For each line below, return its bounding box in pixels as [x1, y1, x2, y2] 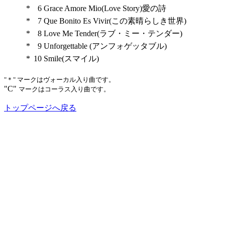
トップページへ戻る [4, 103, 76, 112]
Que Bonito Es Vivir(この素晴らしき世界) [43, 17, 186, 25]
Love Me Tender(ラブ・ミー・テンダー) [43, 29, 182, 38]
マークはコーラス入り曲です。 [19, 85, 110, 93]
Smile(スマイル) [43, 54, 99, 63]
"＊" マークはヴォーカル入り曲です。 [4, 76, 115, 83]
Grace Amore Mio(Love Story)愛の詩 [43, 4, 166, 13]
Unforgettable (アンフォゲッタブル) [43, 42, 167, 50]
